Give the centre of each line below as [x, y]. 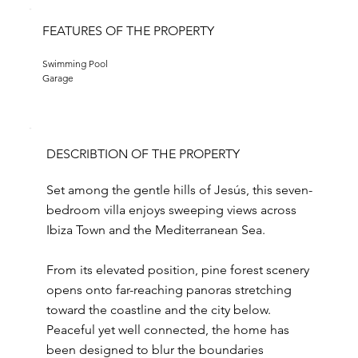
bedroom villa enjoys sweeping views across [171, 210]
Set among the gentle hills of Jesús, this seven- [179, 190]
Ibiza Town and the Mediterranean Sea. [155, 230]
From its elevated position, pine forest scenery [177, 270]
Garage [58, 78]
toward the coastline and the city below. [158, 310]
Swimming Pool [75, 64]
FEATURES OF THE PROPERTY [128, 31]
